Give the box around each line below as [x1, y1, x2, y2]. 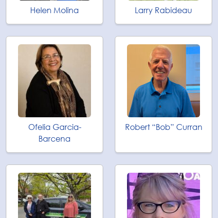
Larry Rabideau [135, 5, 192, 16]
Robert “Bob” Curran [125, 122, 202, 132]
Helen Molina [30, 5, 79, 16]
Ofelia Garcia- [28, 122, 81, 132]
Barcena [38, 133, 71, 144]
